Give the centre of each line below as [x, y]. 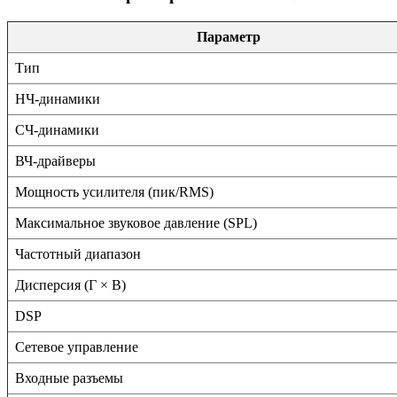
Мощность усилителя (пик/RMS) [114, 191]
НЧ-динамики [58, 98]
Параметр [228, 36]
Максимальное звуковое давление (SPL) [136, 222]
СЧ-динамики [57, 129]
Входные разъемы [69, 378]
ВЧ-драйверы [55, 160]
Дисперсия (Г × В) [70, 284]
